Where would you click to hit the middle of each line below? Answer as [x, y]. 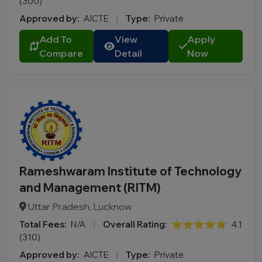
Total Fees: [43, 224]
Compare [61, 53]
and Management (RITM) [90, 187]
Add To [56, 39]
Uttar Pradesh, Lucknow [79, 206]
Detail [129, 53]
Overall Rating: [135, 224]
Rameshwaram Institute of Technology [130, 171]
